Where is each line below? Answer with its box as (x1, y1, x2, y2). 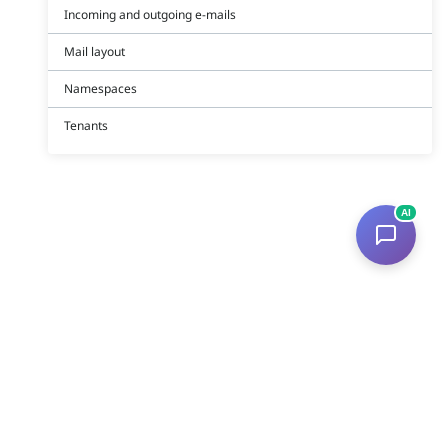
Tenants (64, 117, 108, 134)
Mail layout (64, 43, 125, 60)
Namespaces (64, 80, 137, 97)
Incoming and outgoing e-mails (64, 6, 236, 23)
